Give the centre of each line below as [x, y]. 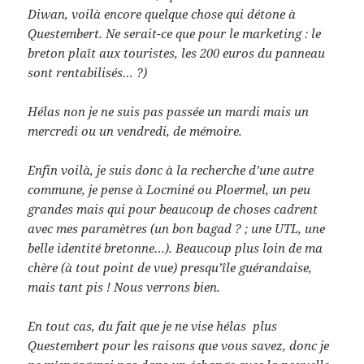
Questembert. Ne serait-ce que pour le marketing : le [175, 34]
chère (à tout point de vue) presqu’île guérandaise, [170, 268]
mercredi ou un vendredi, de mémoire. [135, 131]
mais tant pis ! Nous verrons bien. [124, 287]
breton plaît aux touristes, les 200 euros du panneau [177, 53]
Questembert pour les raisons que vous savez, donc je [179, 346]
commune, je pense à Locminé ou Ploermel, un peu [169, 190]
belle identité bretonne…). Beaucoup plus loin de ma [175, 248]
